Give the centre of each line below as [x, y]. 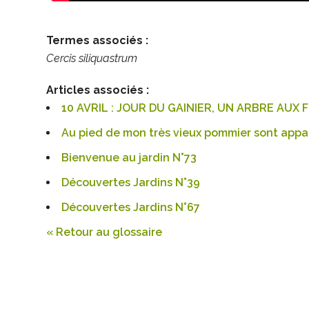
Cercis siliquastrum [92, 58]
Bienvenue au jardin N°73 [129, 157]
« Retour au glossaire [104, 232]
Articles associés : [98, 90]
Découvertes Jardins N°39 [131, 182]
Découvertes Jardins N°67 [131, 207]
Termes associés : [98, 40]
